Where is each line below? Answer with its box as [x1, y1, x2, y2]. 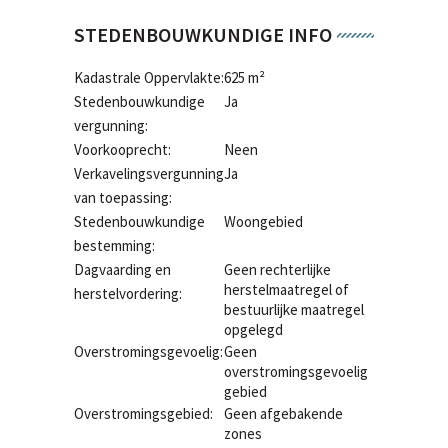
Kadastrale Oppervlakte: [74, 68, 224, 87]
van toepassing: [74, 188, 172, 207]
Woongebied [224, 212, 303, 231]
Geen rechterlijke [224, 260, 331, 279]
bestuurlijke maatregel [224, 300, 364, 319]
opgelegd [224, 320, 283, 339]
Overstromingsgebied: [74, 404, 213, 423]
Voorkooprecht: [74, 140, 171, 159]
